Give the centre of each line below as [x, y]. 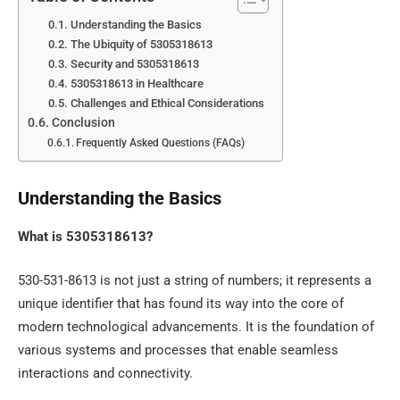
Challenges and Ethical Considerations [167, 104]
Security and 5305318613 [134, 64]
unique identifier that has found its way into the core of [181, 304]
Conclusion [83, 123]
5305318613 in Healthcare [137, 84]
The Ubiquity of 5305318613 [141, 45]
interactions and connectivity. [105, 374]
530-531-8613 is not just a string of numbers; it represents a [195, 281]
